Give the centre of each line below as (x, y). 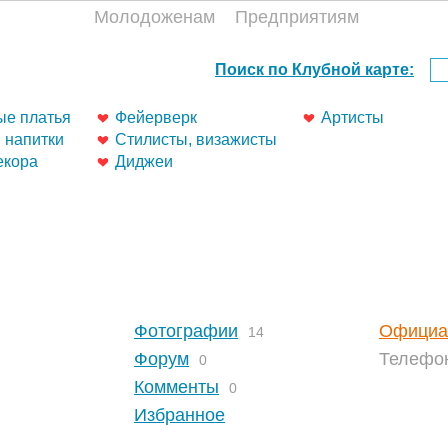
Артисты (352, 117)
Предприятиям (297, 17)
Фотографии (186, 330)
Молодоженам (154, 17)
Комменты (176, 386)
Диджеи (144, 161)
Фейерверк (156, 117)
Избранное (179, 414)
